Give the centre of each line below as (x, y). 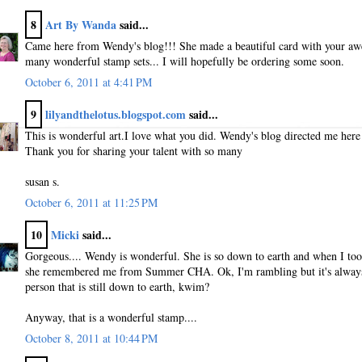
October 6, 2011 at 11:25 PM (91, 202)
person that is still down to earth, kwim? (117, 286)
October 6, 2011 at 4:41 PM (88, 82)
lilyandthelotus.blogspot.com (116, 114)
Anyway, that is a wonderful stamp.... (111, 317)
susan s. (42, 181)
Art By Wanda (81, 24)
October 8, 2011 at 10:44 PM (91, 338)
